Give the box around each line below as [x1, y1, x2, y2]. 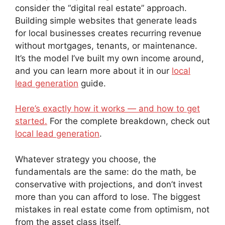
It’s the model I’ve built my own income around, [15, 53, 204, 63]
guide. [78, 78, 106, 88]
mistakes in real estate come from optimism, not [15, 204, 209, 214]
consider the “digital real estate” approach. [15, 3, 187, 13]
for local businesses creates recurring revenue [15, 28, 201, 38]
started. [15, 116, 47, 127]
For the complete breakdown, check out [47, 116, 210, 127]
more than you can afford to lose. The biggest [15, 191, 200, 202]
